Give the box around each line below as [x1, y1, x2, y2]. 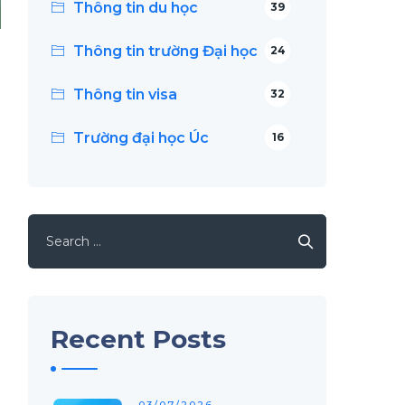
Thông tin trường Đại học [73, 42, 258, 60]
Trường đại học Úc [73, 129, 209, 146]
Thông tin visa [73, 86, 177, 103]
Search [27, 217, 81, 234]
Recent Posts [51, 324, 226, 354]
